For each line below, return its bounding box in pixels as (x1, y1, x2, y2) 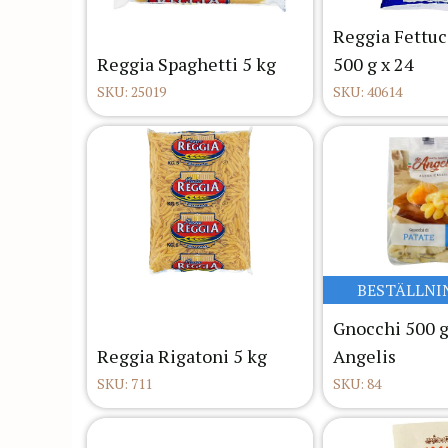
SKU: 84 (333, 374, 381, 394)
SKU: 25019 (97, 82, 166, 102)
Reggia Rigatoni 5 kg (97, 344, 267, 369)
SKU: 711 (97, 374, 152, 394)
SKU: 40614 (333, 82, 402, 102)
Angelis (333, 344, 396, 369)
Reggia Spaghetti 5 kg (97, 52, 276, 77)
